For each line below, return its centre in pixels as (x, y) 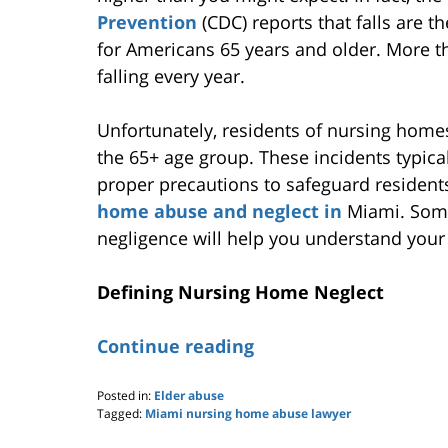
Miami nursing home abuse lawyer (248, 413)
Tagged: (119, 413)
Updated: (121, 430)
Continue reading (175, 345)
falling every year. (171, 75)
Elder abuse (189, 395)
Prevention (147, 21)
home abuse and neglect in (219, 210)
